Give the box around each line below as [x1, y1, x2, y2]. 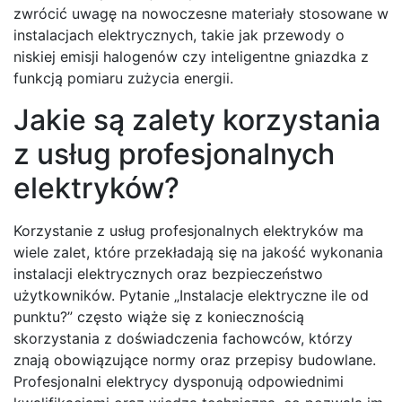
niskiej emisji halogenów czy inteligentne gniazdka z [13, 48, 369, 66]
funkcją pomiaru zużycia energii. [13, 69, 233, 88]
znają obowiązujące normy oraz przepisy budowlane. [13, 351, 376, 370]
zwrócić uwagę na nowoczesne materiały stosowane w [13, 4, 389, 23]
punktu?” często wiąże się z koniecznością [13, 308, 304, 327]
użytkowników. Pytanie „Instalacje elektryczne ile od [13, 286, 369, 305]
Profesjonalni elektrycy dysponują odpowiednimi [13, 372, 344, 391]
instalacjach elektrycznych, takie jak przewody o [13, 26, 345, 45]
